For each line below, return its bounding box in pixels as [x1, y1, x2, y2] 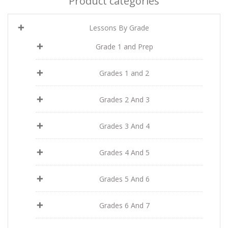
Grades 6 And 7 [99, 201, 150, 210]
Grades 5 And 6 [99, 174, 150, 184]
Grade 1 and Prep [95, 42, 153, 51]
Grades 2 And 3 [99, 95, 150, 104]
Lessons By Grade [89, 23, 149, 33]
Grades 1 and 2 [99, 68, 149, 78]
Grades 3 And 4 [99, 121, 150, 131]
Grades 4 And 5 [99, 148, 150, 157]
